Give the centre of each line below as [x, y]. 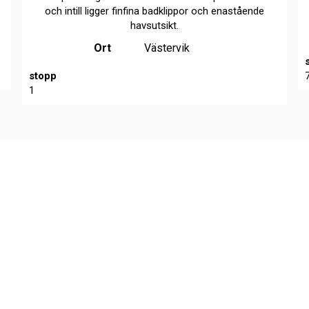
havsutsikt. [155, 25]
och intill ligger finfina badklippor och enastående [155, 11]
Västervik [167, 48]
